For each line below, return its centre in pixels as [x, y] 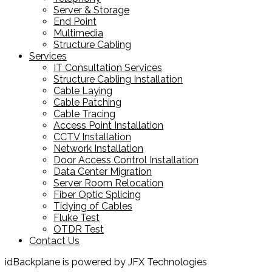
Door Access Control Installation [126, 160]
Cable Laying [83, 90]
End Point [75, 21]
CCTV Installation [92, 137]
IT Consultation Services [108, 67]
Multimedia [78, 33]
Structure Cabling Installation [118, 79]
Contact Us [54, 240]
